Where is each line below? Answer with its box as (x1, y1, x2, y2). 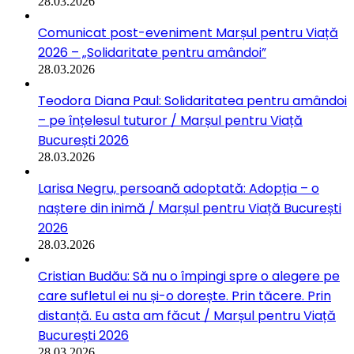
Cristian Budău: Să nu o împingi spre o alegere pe (38, 266, 340, 285)
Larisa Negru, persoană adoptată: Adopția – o (38, 179, 319, 198)
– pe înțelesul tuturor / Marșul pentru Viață (38, 111, 303, 130)
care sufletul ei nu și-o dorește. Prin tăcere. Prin (38, 286, 331, 305)
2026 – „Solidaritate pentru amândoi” (38, 43, 266, 62)
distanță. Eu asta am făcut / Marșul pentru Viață (38, 306, 336, 325)
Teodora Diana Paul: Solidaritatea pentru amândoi (38, 91, 347, 110)
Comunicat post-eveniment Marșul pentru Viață (38, 23, 338, 42)
